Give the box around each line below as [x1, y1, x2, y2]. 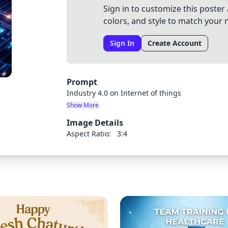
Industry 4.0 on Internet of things [67, 88, 182, 98]
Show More [67, 101, 99, 109]
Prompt [67, 76, 98, 88]
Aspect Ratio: [67, 129, 111, 138]
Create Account [148, 38, 202, 48]
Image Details [67, 117, 124, 128]
